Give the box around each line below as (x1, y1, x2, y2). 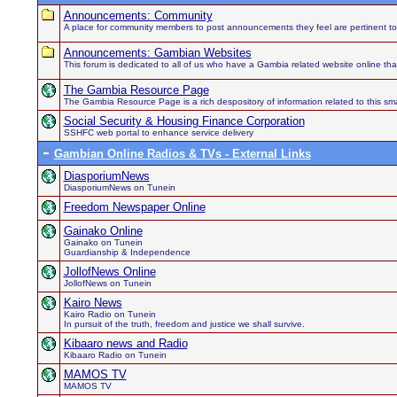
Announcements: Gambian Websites (63, 46, 252, 59)
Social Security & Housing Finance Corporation (63, 114, 305, 128)
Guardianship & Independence (63, 247, 191, 257)
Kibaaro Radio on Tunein (63, 350, 167, 360)
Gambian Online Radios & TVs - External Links (53, 147, 311, 160)
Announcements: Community (63, 9, 213, 22)
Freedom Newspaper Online (63, 200, 206, 214)
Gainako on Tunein (63, 237, 143, 247)
